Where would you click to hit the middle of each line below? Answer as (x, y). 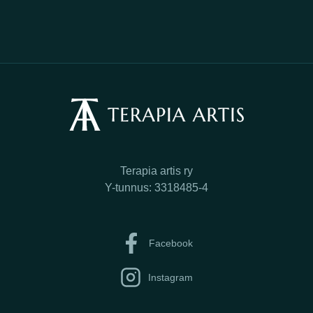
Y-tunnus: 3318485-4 (156, 187)
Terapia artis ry (156, 170)
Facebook (170, 243)
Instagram (170, 277)
